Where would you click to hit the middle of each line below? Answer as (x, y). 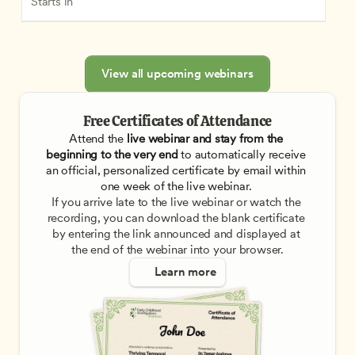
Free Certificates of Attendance (177, 121)
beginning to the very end (112, 155)
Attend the (96, 139)
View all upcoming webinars (177, 74)
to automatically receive (242, 155)
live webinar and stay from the (203, 139)
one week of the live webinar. (177, 187)
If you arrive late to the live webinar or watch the (176, 202)
